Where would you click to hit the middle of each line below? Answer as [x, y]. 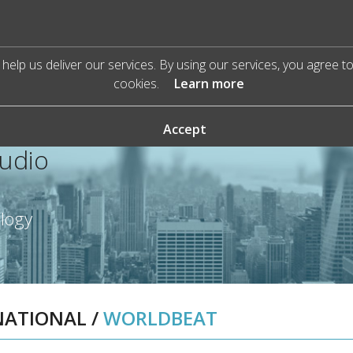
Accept [184, 129]
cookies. [137, 84]
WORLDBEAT [160, 318]
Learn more [209, 84]
